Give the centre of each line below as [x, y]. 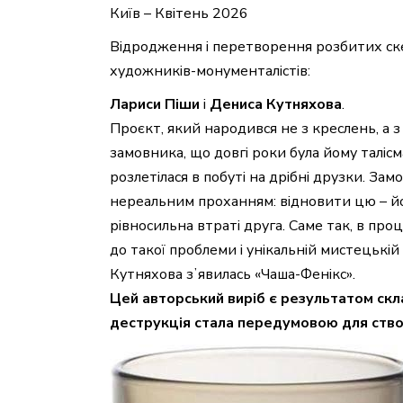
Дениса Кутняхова [276, 105]
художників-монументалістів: [210, 72]
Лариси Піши [155, 105]
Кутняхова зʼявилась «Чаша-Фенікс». [233, 275]
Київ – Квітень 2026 [179, 14]
